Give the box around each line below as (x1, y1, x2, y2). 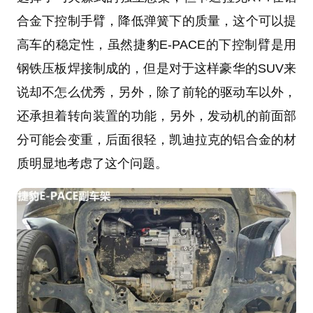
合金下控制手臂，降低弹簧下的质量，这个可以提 (16, 14, 297, 29)
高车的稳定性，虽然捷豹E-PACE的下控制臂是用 (16, 38, 297, 52)
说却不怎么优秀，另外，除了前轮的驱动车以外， (16, 85, 297, 100)
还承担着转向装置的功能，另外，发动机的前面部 (16, 109, 297, 124)
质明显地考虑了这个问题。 (16, 156, 168, 171)
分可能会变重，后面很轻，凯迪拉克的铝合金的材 (16, 133, 297, 147)
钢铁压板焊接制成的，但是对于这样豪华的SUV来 (16, 61, 297, 76)
